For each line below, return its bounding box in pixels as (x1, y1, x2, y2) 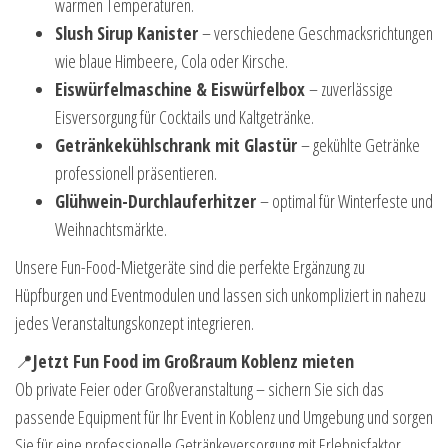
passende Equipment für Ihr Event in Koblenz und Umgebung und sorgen (15, 405, 433, 430)
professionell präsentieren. (55, 161, 217, 186)
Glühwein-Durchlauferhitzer (55, 189, 260, 214)
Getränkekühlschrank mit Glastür (55, 133, 301, 158)
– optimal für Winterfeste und (260, 189, 433, 214)
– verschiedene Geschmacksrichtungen (202, 21, 433, 46)
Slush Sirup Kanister (55, 21, 202, 46)
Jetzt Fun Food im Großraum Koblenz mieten (33, 349, 354, 374)
